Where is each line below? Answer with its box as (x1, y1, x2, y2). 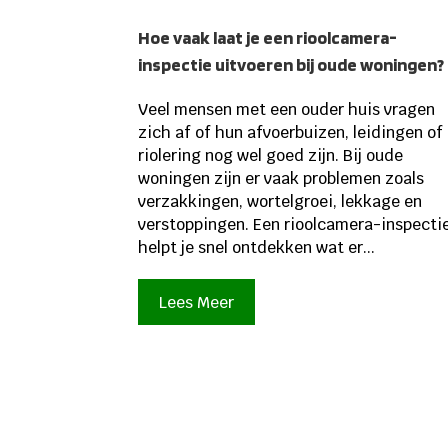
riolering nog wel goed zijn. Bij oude (138, 145, 404, 167)
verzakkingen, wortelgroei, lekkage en (138, 191, 423, 213)
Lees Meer (159, 291, 235, 313)
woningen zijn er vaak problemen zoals (138, 168, 425, 190)
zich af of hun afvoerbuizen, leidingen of (138, 122, 444, 144)
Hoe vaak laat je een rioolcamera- (138, 27, 398, 49)
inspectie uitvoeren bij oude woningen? (138, 54, 445, 76)
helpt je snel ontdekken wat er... (138, 237, 376, 259)
